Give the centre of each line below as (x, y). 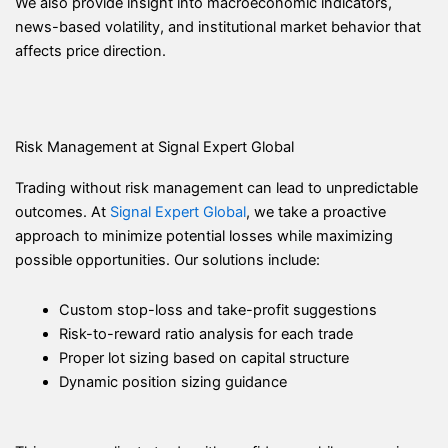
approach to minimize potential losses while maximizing (204, 236)
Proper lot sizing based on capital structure (203, 357)
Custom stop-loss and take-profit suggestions (217, 309)
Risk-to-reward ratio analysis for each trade (205, 333)
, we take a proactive (316, 212)
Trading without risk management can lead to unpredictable (216, 188)
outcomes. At (62, 212)
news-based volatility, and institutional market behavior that (218, 26)
